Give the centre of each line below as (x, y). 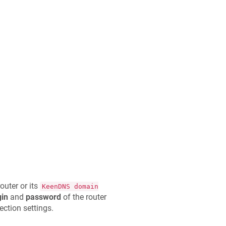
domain (84, 186)
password (43, 197)
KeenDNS (56, 186)
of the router (83, 197)
